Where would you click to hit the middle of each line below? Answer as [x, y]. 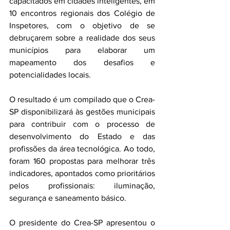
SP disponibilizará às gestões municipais [82, 111]
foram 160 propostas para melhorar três [82, 161]
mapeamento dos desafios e [82, 62]
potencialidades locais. [50, 74]
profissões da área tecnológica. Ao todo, [82, 148]
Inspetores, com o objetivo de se [82, 25]
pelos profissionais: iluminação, [82, 185]
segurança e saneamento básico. [68, 198]
